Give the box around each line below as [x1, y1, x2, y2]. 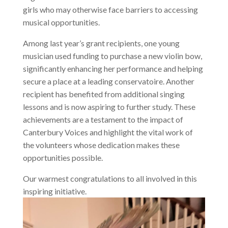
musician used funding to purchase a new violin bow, [22, 51, 202, 61]
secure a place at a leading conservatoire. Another [22, 76, 194, 87]
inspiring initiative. [22, 186, 87, 196]
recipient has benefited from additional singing [22, 89, 185, 99]
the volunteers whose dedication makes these [22, 140, 180, 150]
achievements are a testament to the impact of [22, 115, 183, 125]
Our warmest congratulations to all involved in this [22, 174, 197, 184]
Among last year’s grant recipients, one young [22, 38, 180, 48]
